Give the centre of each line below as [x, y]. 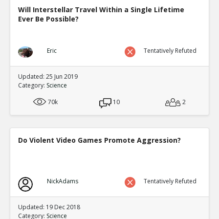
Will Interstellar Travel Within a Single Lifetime [101, 10]
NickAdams [62, 181]
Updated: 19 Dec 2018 [49, 207]
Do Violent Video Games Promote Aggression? [99, 140]
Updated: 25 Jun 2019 [48, 77]
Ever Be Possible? [48, 19]
